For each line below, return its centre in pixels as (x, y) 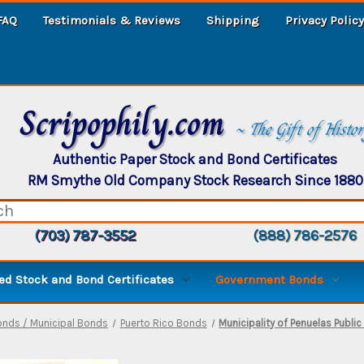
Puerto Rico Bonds (163, 323)
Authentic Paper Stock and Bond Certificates (195, 159)
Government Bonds (269, 279)
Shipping (233, 20)
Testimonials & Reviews (112, 20)
